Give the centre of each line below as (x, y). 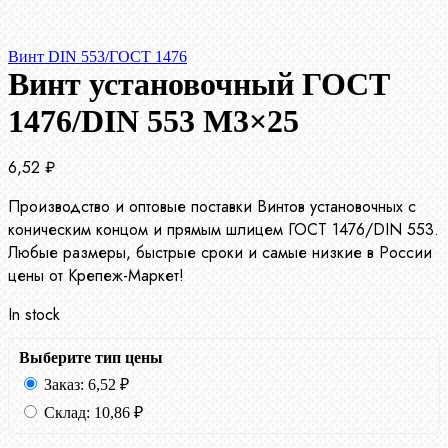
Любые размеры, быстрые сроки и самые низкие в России (220, 253)
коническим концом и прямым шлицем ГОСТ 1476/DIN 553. (223, 230)
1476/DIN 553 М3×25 (153, 121)
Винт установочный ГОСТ (199, 84)
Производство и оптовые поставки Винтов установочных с (212, 207)
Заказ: (64, 385)
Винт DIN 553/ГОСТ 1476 (97, 57)
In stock (34, 315)
